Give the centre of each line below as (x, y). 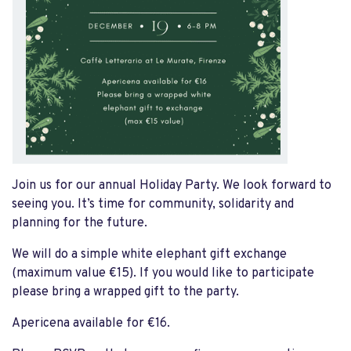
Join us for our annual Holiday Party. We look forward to (172, 186)
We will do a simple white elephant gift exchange (149, 255)
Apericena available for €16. (92, 324)
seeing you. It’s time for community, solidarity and (153, 205)
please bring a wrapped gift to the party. (127, 293)
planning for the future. (81, 224)
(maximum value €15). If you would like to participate (163, 274)
